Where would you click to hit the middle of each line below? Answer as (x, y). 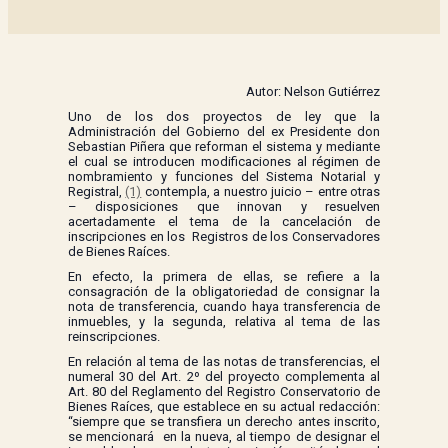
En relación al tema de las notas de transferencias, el (224, 362)
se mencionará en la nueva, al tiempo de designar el (224, 437)
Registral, (97, 192)
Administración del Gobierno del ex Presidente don (224, 132)
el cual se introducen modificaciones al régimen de (224, 162)
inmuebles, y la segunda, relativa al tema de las (224, 322)
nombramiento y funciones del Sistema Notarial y (224, 177)
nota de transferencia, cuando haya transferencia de (224, 307)
